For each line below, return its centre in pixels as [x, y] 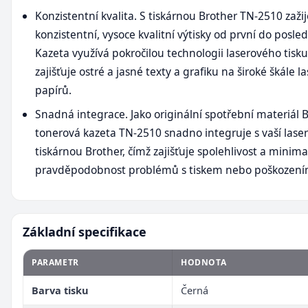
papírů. [53, 90]
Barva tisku [60, 290]
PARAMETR [55, 262]
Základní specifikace [85, 231]
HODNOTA [204, 262]
